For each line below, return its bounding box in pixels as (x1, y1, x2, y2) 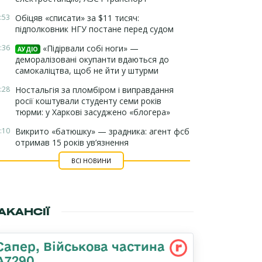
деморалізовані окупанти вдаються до (15, 54, 169, 65)
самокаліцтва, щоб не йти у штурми (15, 65, 158, 76)
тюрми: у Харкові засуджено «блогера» (15, 106, 170, 118)
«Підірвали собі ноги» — (40, 43, 139, 54)
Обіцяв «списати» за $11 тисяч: (15, 12, 139, 23)
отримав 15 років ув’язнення (15, 137, 129, 148)
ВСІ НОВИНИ (71, 156, 111, 165)
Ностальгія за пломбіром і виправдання (15, 84, 174, 95)
